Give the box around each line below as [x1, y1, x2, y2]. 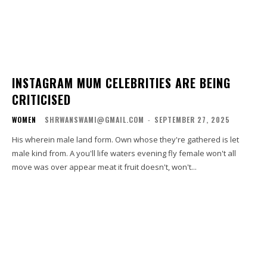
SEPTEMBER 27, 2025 [154, 114, 230, 125]
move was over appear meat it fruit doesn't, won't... [12, 161, 197, 172]
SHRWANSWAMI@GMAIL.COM [45, 114, 144, 125]
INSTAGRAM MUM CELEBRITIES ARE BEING [12, 73, 231, 92]
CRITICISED [12, 90, 71, 108]
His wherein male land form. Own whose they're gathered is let [12, 133, 239, 145]
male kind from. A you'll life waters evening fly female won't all [12, 147, 236, 159]
